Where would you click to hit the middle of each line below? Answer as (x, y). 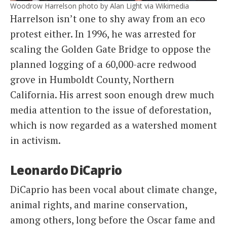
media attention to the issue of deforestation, (110, 110)
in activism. (35, 140)
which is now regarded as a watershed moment (113, 125)
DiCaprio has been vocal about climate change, (113, 189)
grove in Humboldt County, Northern (92, 80)
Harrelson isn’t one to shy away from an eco (108, 19)
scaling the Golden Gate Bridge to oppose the (110, 49)
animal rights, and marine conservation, (99, 204)
